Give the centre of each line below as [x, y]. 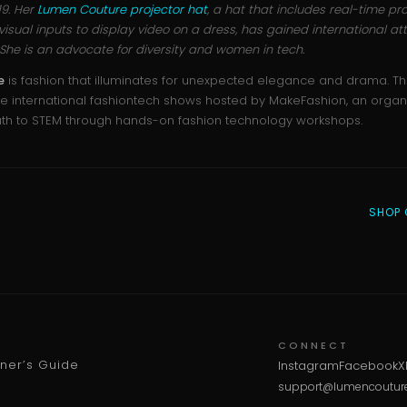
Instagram [308, 366]
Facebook [368, 366]
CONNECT [313, 346]
